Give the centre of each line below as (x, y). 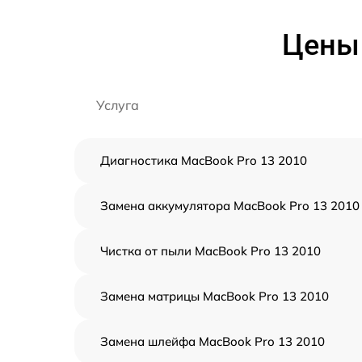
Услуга (118, 105)
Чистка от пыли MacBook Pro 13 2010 (210, 251)
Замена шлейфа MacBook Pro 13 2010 (213, 341)
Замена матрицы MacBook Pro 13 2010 (215, 296)
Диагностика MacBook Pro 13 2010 (204, 160)
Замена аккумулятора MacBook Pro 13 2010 (230, 206)
